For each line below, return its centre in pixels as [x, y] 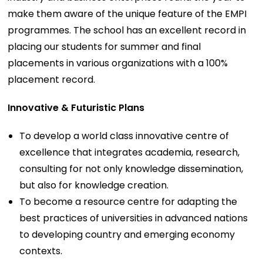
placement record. [52, 79]
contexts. [41, 251]
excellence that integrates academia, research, [130, 152]
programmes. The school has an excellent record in [127, 30]
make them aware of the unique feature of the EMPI [127, 14]
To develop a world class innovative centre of [124, 136]
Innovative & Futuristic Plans [76, 107]
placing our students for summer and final [104, 46]
